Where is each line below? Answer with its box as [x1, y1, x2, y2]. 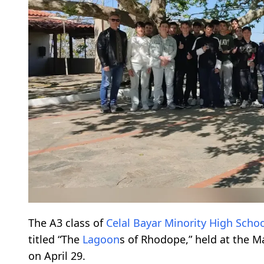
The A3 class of [28, 215, 106, 230]
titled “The [28, 232, 82, 246]
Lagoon [82, 232, 120, 246]
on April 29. [28, 248, 85, 263]
